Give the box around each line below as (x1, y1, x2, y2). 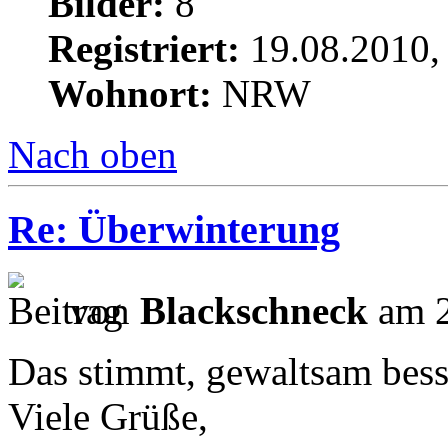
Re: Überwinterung (8, 207, 340, 253)
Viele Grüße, (8, 394, 208, 438)
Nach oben (8, 133, 177, 177)
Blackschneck (140, 288, 368, 332)
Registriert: (48, 27, 240, 71)
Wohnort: (48, 72, 212, 116)
